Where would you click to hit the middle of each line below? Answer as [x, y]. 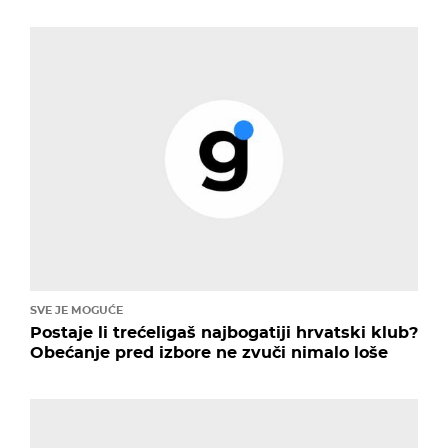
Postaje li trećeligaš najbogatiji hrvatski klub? [224, 332]
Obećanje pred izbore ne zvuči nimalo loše [209, 352]
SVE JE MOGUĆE [76, 309]
